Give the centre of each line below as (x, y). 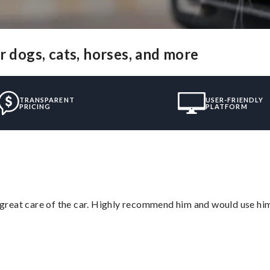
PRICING (35, 107)
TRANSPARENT (47, 100)
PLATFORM (226, 107)
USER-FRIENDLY (234, 100)
